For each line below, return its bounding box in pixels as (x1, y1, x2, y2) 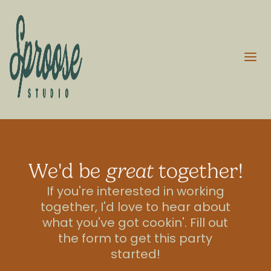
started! (110, 246, 160, 263)
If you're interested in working (46, 183, 224, 200)
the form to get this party (58, 230, 213, 247)
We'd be (28, 158, 106, 183)
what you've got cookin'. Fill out (42, 214, 229, 232)
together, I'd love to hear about (40, 198, 230, 216)
